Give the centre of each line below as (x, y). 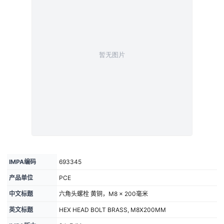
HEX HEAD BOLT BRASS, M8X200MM (112, 210)
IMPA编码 (22, 162)
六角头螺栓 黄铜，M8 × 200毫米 (103, 194)
